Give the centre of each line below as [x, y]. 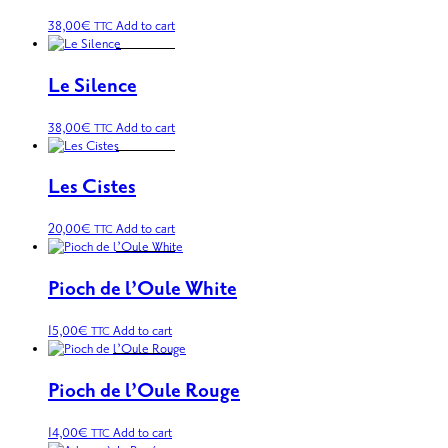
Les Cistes [92, 187]
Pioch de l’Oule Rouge [144, 391]
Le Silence [92, 85]
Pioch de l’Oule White [142, 289]
